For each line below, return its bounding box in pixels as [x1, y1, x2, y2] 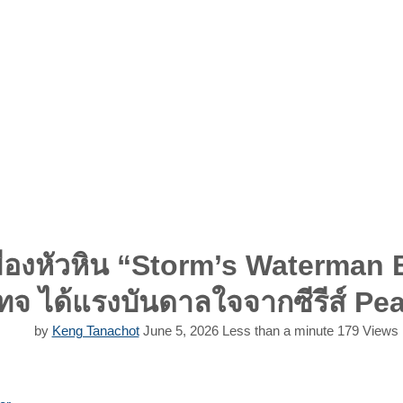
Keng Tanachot [51, 323, 139, 339]
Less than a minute [221, 323, 334, 339]
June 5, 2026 [142, 323, 219, 339]
